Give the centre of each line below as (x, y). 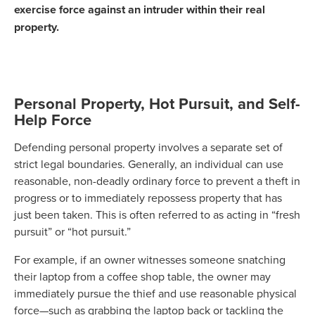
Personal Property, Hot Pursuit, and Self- (157, 104)
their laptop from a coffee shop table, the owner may (142, 277)
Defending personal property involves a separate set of (148, 147)
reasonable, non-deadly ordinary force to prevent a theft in (157, 181)
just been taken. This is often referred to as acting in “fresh (157, 215)
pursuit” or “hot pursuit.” (74, 232)
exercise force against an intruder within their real (140, 10)
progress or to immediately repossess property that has (148, 198)
